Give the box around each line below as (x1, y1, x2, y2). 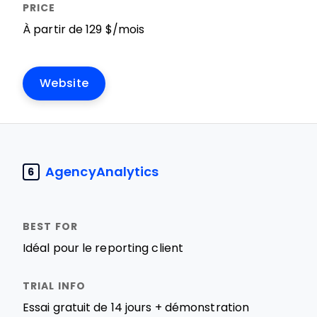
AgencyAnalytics (45, 164, 159, 179)
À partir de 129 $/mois (23, 23, 145, 35)
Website (40, 77, 89, 89)
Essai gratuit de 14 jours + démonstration (23, 301, 250, 313)
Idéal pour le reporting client (23, 242, 183, 254)
